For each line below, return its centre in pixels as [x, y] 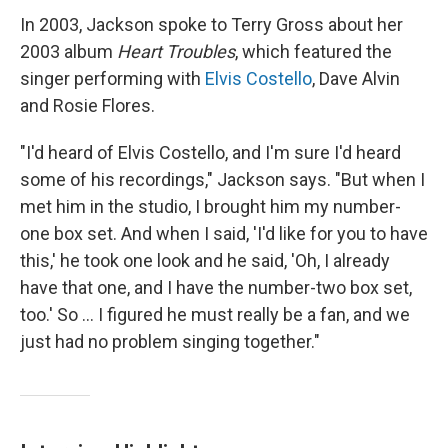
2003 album [68, 51]
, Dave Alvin [356, 78]
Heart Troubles [176, 51]
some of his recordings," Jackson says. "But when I [222, 179]
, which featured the [313, 51]
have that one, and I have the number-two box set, [216, 287]
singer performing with [112, 78]
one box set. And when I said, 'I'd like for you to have [224, 233]
